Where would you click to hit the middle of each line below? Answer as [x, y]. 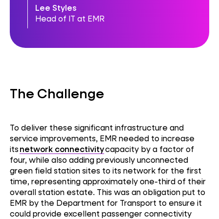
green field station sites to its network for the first [106, 171]
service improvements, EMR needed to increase [102, 138]
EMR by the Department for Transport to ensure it [106, 203]
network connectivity [62, 149]
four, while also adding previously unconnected [99, 160]
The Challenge [57, 93]
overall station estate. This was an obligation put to [108, 192]
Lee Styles [56, 8]
